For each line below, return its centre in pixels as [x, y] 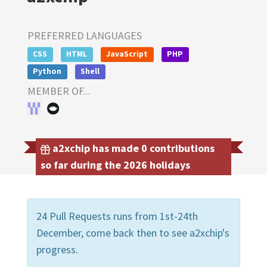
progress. [57, 249]
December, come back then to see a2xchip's [133, 232]
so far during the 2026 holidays [115, 164]
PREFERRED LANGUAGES [85, 35]
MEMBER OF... [59, 91]
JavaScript [127, 54]
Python [47, 71]
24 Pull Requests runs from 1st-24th [117, 216]
